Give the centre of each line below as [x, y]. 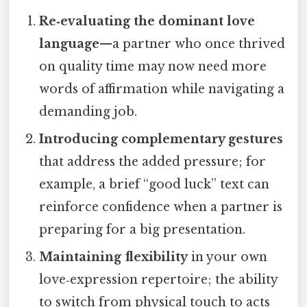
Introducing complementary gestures [161, 139]
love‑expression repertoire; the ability [159, 279]
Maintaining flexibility [114, 257]
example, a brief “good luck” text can [155, 184]
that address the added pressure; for [153, 161]
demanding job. [88, 111]
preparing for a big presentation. [143, 229]
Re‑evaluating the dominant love [147, 21]
